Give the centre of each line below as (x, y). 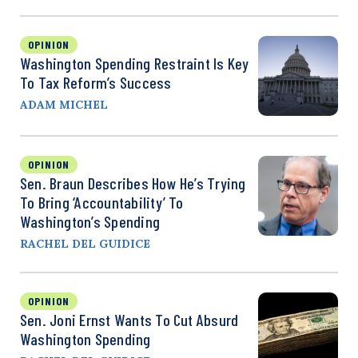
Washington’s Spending (90, 221)
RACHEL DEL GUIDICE (85, 244)
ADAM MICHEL (64, 105)
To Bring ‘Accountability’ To (102, 202)
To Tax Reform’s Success (96, 82)
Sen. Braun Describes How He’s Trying (133, 183)
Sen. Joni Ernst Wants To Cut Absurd (129, 320)
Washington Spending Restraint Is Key (135, 63)
